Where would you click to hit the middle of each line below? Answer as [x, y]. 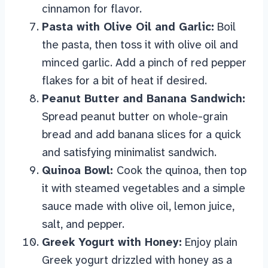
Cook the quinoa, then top [182, 170]
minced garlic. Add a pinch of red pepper [144, 63]
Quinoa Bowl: [79, 170]
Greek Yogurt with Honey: [112, 242]
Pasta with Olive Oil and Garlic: [128, 27]
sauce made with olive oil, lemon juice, [138, 206]
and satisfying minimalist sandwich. [129, 153]
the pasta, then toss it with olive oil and [140, 45]
